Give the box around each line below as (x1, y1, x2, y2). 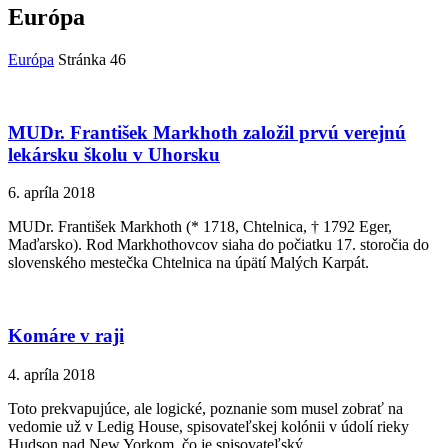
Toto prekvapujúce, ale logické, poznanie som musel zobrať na (8, 399, 403, 417)
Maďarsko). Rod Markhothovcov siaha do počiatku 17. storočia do (8, 236, 429, 254)
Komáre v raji (8, 324, 124, 346)
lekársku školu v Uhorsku (8, 143, 220, 165)
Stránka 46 (58, 50, 126, 68)
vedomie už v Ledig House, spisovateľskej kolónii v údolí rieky (8, 417, 409, 435)
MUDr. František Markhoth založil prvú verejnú (8, 121, 406, 143)
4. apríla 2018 (8, 365, 95, 383)
